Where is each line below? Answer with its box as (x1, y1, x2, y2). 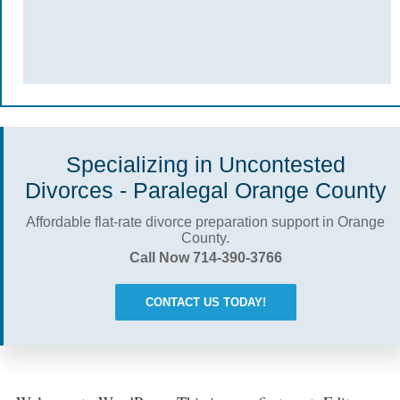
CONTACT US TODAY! (145, 296, 266, 309)
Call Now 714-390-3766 (129, 250, 282, 265)
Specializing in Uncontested (65, 152, 346, 177)
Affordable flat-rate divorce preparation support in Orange (26, 214, 385, 229)
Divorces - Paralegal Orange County (24, 178, 387, 203)
